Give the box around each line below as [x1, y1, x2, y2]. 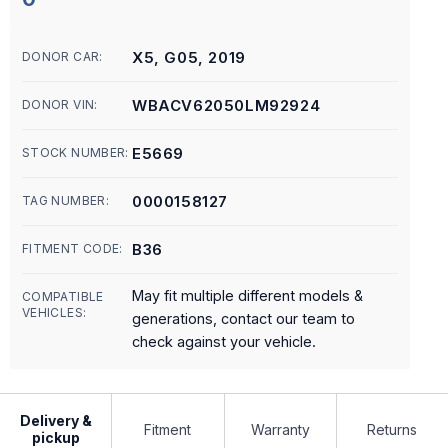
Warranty [250, 420, 310, 438]
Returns [367, 420, 418, 438]
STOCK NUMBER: [22, 145, 129, 160]
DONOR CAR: [22, 49, 103, 64]
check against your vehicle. [132, 333, 316, 350]
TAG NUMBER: [22, 193, 109, 208]
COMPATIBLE [22, 289, 104, 304]
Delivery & [19, 412, 92, 429]
